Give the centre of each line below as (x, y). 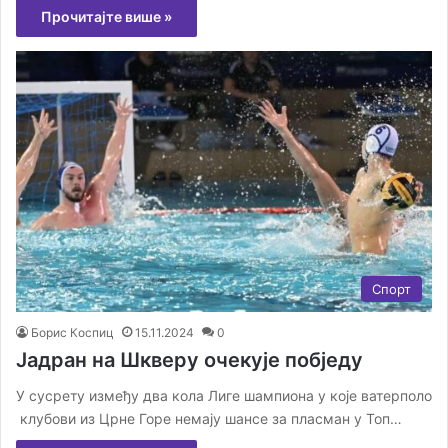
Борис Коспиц (72, 333)
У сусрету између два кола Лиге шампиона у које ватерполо (224, 396)
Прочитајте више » (106, 17)
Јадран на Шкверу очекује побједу (189, 360)
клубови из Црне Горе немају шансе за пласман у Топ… (209, 419)
